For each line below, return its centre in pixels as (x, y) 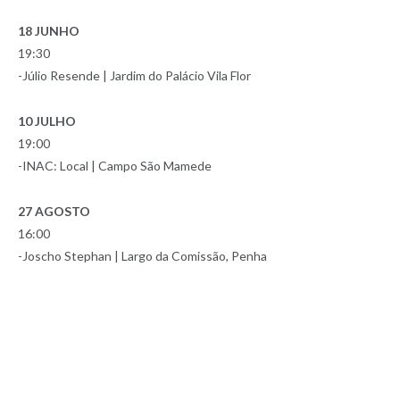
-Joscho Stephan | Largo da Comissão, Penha (142, 255)
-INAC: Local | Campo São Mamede (115, 165)
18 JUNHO (49, 30)
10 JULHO (47, 121)
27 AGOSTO (54, 211)
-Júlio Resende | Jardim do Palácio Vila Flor (134, 75)
